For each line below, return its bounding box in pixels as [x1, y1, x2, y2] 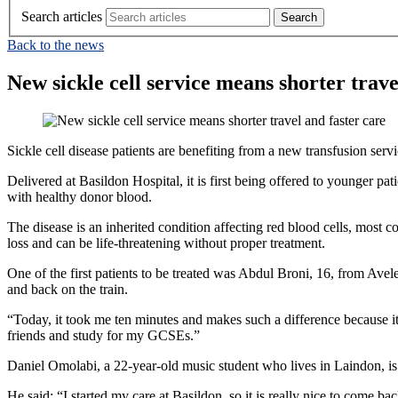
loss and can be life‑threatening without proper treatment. [7, 235, 325, 251]
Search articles [21, 9, 102, 25]
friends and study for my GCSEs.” [7, 328, 200, 344]
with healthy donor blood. [7, 189, 155, 205]
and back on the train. [7, 282, 128, 298]
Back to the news [7, 37, 104, 53]
